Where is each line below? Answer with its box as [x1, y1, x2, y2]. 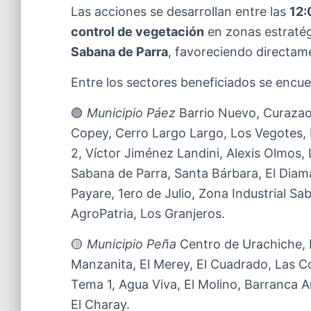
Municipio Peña [87, 237, 176, 251]
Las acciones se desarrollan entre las [71, 4, 289, 19]
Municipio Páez [87, 106, 176, 120]
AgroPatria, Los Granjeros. [71, 206, 225, 221]
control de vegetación [71, 24, 204, 39]
